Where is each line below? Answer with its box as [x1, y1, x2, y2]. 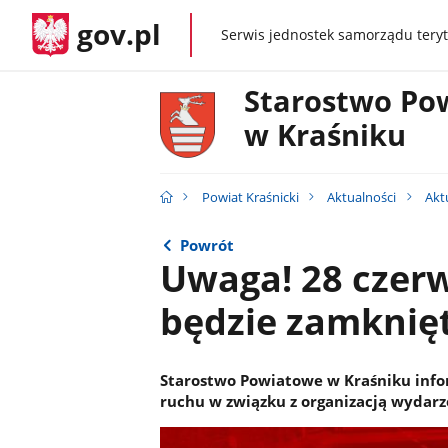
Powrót [180, 235, 235, 256]
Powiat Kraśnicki [201, 188, 299, 207]
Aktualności [327, 188, 397, 207]
